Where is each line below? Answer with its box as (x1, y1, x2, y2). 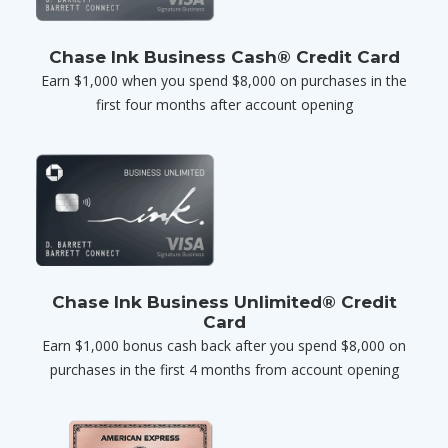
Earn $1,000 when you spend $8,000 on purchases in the (41, 70, 407, 90)
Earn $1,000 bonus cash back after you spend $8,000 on (42, 335, 406, 355)
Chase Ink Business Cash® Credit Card (48, 46, 400, 67)
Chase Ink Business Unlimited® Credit (51, 291, 397, 312)
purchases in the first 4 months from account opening (49, 359, 399, 379)
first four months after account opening (95, 94, 353, 114)
